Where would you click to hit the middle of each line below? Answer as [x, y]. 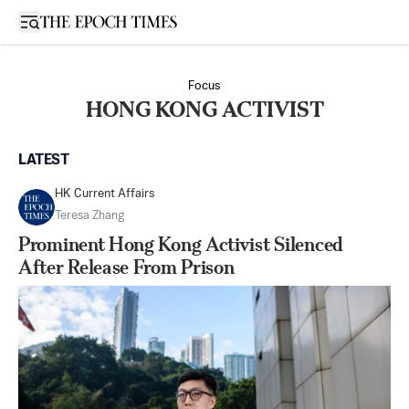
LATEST [44, 161]
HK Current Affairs [105, 194]
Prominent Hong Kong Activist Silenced [181, 244]
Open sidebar [68, 21]
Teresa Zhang [89, 216]
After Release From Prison [126, 267]
